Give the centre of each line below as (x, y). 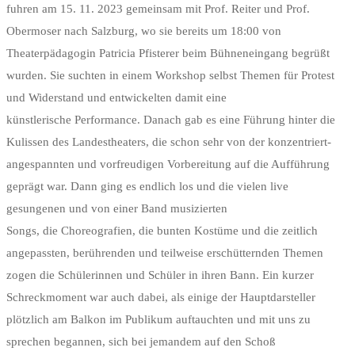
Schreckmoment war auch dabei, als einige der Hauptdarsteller (161, 298)
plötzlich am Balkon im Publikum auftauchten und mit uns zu (158, 320)
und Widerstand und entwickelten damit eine (116, 98)
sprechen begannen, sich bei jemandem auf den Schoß (141, 342)
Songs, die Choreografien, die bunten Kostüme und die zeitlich (162, 231)
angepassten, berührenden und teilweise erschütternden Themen (165, 253)
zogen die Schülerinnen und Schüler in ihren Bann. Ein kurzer (160, 275)
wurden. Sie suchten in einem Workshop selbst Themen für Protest (170, 76)
